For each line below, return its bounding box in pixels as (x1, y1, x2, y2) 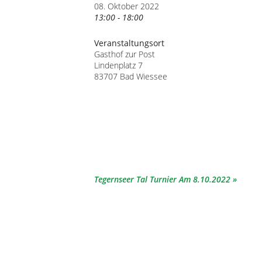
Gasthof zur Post (94, 49, 156, 60)
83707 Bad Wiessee (94, 71, 168, 82)
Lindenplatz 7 (94, 60, 143, 71)
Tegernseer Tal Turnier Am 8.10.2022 (94, 174, 231, 185)
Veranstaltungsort (94, 37, 165, 49)
